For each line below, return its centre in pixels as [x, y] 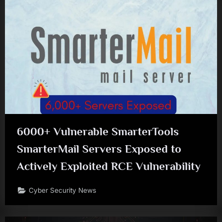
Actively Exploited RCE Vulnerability [109, 166]
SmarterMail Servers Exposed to [99, 148]
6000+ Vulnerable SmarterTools [98, 131]
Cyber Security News [63, 191]
